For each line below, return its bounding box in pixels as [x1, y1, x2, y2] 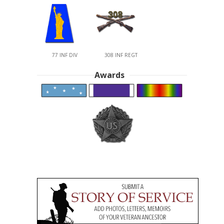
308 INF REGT [104, 51, 137, 59]
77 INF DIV [52, 51, 77, 59]
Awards [94, 69, 124, 81]
